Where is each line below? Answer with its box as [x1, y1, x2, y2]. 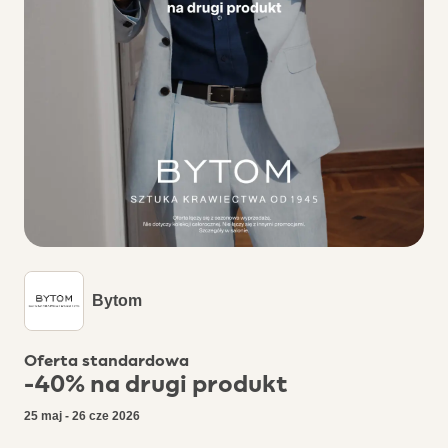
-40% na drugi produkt [24, 370, 288, 400]
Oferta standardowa [24, 351, 189, 371]
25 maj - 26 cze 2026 [24, 409, 140, 424]
